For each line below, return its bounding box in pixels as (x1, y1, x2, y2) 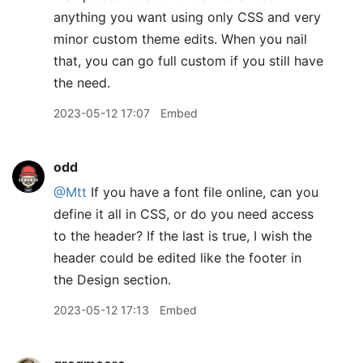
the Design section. (53, 271, 171, 288)
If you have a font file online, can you (87, 184, 318, 200)
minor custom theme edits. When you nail (53, 31, 307, 47)
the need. (53, 75, 110, 91)
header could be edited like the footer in (53, 250, 301, 266)
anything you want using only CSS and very (53, 9, 321, 25)
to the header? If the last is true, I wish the (53, 228, 312, 244)
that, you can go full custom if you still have (53, 53, 323, 69)
